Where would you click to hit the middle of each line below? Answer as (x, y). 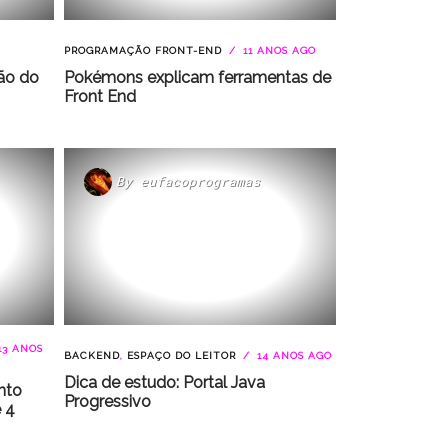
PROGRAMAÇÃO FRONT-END (142, 50)
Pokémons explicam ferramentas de (197, 77)
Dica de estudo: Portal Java (164, 382)
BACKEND (91, 355)
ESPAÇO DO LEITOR (181, 355)
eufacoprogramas (199, 181)
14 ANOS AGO (292, 355)
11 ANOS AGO (277, 50)
